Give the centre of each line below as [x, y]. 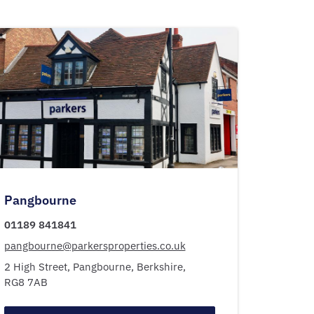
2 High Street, [38, 267]
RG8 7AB [26, 282]
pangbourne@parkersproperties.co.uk [95, 246]
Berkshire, [162, 267]
